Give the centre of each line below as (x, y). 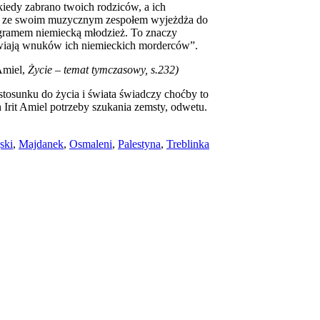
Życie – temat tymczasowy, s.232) (103, 70)
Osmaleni (91, 144)
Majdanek (41, 144)
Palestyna (139, 144)
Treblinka (188, 144)
